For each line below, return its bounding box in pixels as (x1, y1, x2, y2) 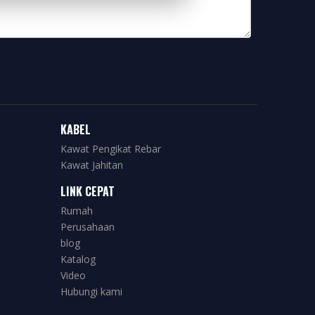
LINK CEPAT (60, 183, 115, 200)
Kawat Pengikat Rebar (60, 142, 161, 155)
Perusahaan (60, 220, 115, 233)
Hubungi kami (60, 285, 122, 298)
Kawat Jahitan (60, 158, 123, 172)
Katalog (60, 252, 96, 266)
